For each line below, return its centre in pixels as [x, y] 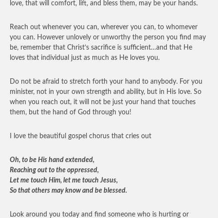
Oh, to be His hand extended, [52, 160]
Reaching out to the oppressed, [54, 170]
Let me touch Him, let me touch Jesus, [64, 181]
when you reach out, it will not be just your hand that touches [103, 102]
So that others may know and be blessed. [68, 191]
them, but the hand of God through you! [71, 112]
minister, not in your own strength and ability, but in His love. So [106, 92]
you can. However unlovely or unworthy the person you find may [108, 37]
